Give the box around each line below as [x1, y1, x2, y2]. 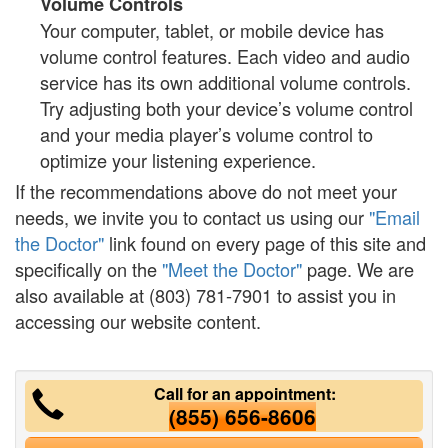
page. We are [302, 256, 414, 282]
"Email [369, 204, 420, 230]
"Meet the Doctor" [162, 256, 302, 282]
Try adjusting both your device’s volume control [40, 95, 413, 121]
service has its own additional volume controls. [40, 69, 411, 95]
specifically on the [15, 256, 162, 282]
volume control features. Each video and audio [40, 43, 410, 69]
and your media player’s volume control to [40, 121, 373, 147]
